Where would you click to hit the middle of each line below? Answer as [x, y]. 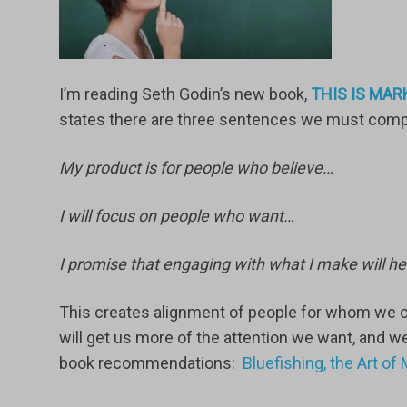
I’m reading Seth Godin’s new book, [184, 94]
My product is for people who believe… [196, 168]
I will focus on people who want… [176, 216]
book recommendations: [150, 363]
